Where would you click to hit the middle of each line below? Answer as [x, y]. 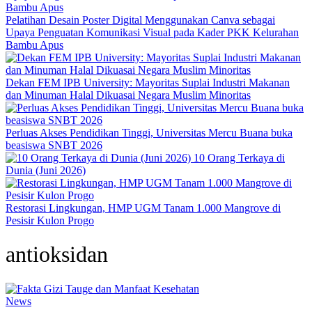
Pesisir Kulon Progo [50, 220]
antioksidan [57, 255]
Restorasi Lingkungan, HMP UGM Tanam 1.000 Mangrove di [143, 208]
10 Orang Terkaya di [239, 158]
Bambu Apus [34, 45]
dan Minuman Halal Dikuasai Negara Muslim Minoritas [128, 95]
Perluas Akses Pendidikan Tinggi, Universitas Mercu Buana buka [149, 133]
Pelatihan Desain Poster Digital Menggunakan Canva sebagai [140, 20]
